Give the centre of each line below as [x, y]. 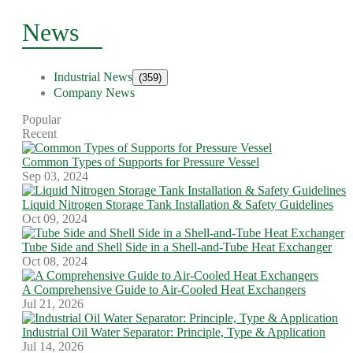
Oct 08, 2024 [55, 261]
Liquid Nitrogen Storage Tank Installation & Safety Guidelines [178, 204]
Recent [39, 134]
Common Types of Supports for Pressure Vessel [141, 162]
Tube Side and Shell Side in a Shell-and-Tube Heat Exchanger [177, 247]
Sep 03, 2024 [55, 176]
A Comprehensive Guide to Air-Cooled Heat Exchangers [164, 290]
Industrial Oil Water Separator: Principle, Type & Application [174, 332]
